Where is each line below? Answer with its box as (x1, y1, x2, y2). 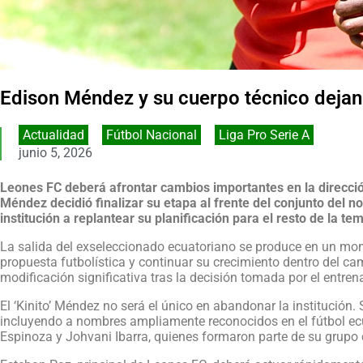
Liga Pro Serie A (218, 127, 310, 143)
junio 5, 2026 (18, 145, 92, 161)
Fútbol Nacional (105, 127, 197, 143)
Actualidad (22, 127, 84, 143)
